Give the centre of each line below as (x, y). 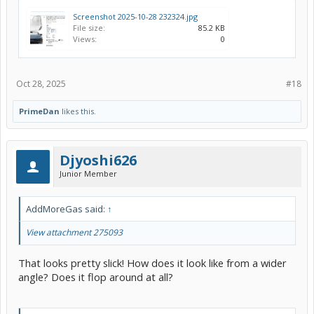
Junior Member (88, 174)
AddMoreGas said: (67, 209)
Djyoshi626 (98, 161)
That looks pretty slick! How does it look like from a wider (152, 262)
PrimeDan (39, 111)
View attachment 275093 (74, 233)
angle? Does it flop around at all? (96, 277)
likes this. (78, 111)
